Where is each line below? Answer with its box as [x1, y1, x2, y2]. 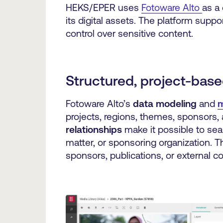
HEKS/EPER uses [65, 2, 141, 13]
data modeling [132, 98, 197, 110]
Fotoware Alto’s [65, 98, 133, 110]
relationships [65, 124, 122, 135]
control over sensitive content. [65, 28, 193, 39]
